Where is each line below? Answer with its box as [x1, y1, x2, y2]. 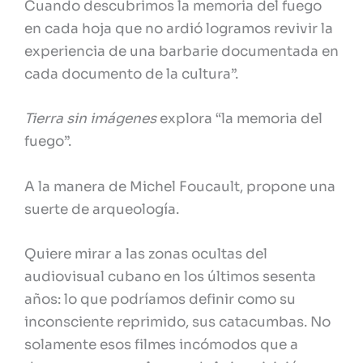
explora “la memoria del [156, 110, 322, 128]
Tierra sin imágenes [24, 110, 156, 128]
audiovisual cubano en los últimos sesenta [24, 267, 316, 285]
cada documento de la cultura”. [24, 66, 238, 83]
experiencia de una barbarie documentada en [24, 43, 339, 61]
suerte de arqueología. [24, 200, 179, 218]
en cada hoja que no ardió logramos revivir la [24, 20, 333, 38]
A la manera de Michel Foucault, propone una [24, 177, 335, 195]
